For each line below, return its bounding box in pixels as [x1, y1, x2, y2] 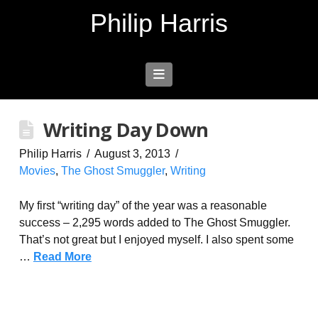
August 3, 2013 [94, 148, 171, 160]
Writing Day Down [43, 116, 209, 143]
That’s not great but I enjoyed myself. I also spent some [18, 234, 294, 246]
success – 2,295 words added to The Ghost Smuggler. [18, 216, 290, 229]
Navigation [163, 67, 224, 82]
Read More [33, 251, 92, 263]
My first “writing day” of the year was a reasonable [18, 199, 267, 212]
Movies [18, 165, 55, 177]
